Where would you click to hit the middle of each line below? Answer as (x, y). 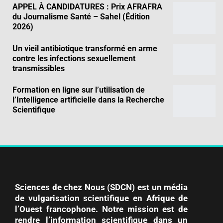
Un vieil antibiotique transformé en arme (85, 48)
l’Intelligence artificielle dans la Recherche (88, 100)
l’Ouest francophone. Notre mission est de (102, 209)
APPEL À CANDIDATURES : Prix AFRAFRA (87, 6)
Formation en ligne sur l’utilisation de (79, 90)
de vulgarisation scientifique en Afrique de (102, 198)
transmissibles (39, 68)
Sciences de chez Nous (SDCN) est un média (102, 187)
